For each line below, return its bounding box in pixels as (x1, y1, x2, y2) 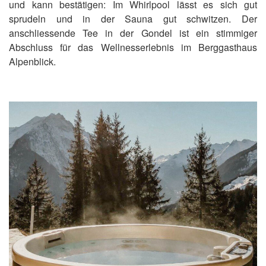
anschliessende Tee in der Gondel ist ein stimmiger (9, 26, 257, 40)
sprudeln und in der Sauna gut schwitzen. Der (9, 12, 257, 26)
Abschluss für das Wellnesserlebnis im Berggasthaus (9, 40, 257, 55)
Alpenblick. (9, 55, 58, 69)
